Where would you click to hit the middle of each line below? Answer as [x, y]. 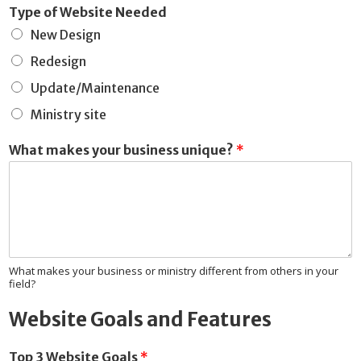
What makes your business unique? [122, 150]
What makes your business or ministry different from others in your [174, 271]
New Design [66, 35]
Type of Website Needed [88, 12]
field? [22, 284]
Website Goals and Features [140, 320]
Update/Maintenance [95, 88]
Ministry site [68, 115]
